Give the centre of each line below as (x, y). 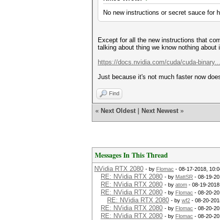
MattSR (184, 177)
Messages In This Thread (131, 155)
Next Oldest (118, 111)
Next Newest (160, 111)
